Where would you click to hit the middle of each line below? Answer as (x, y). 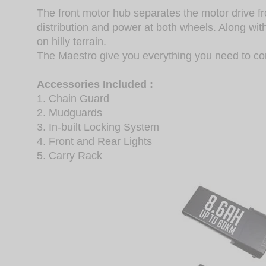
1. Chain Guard (73, 99)
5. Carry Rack (69, 156)
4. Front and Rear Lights (94, 142)
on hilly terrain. (72, 42)
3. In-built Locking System (98, 127)
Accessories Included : (95, 85)
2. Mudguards (69, 113)
